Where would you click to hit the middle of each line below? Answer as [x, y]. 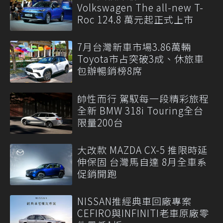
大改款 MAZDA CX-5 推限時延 [142, 150]
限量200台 [100, 122]
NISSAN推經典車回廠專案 [139, 201]
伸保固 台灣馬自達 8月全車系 [142, 162]
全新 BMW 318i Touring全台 [140, 110]
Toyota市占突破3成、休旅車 [141, 59]
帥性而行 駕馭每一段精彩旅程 [143, 98]
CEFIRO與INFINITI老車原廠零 [143, 213]
